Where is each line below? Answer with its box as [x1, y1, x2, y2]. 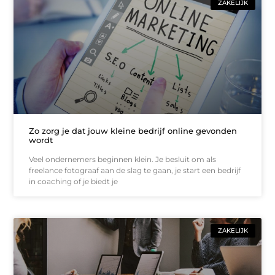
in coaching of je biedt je [29, 176, 118, 186]
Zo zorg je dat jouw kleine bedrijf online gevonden [29, 125, 238, 136]
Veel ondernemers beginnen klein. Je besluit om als [29, 154, 217, 164]
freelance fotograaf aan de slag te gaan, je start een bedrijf [29, 165, 241, 175]
